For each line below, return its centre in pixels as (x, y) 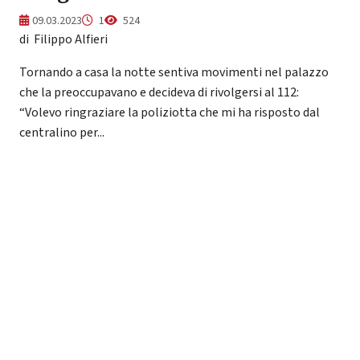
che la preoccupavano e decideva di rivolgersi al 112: (159, 92)
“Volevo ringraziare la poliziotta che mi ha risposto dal (170, 112)
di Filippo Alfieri (63, 39)
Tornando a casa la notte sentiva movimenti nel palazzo (174, 72)
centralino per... (62, 132)
